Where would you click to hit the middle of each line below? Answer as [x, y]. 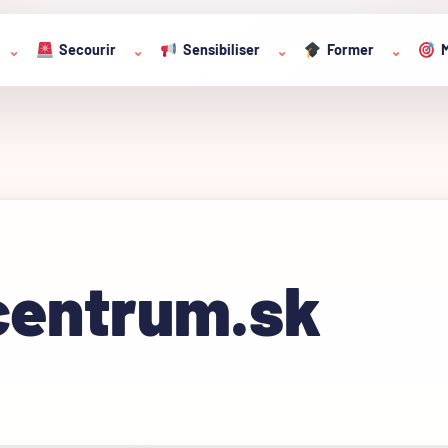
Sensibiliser [221, 49]
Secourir [88, 49]
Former [350, 49]
